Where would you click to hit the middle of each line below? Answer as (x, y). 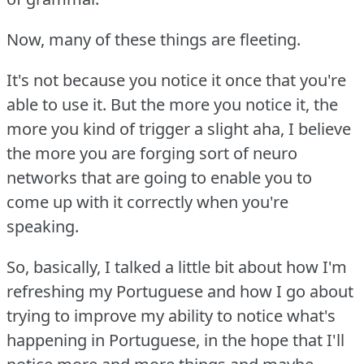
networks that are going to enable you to (159, 178)
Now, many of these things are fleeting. (154, 40)
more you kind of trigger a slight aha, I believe (179, 129)
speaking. (43, 227)
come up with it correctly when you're (147, 202)
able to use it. (56, 105)
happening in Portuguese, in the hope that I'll (175, 340)
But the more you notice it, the (224, 105)
